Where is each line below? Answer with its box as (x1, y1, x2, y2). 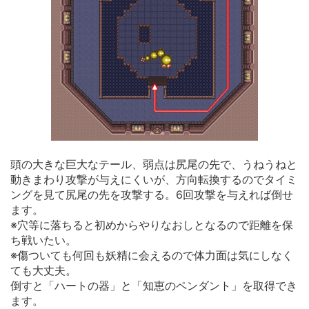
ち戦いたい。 (10, 232, 77, 247)
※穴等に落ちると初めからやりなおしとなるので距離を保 (10, 217, 293, 232)
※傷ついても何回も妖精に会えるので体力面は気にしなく (10, 248, 293, 262)
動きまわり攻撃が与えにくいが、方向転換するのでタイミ (10, 172, 297, 186)
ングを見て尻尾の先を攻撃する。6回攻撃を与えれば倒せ (10, 187, 293, 201)
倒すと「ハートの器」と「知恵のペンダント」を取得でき (10, 278, 297, 292)
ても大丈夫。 (10, 263, 77, 277)
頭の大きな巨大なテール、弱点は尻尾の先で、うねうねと (10, 157, 297, 171)
